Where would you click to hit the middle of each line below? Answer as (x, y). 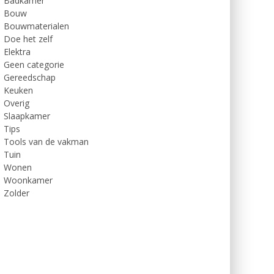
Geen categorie (34, 65)
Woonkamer (28, 180)
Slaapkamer (27, 116)
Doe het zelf (28, 39)
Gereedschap (30, 77)
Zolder (17, 193)
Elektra (17, 52)
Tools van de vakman (46, 142)
